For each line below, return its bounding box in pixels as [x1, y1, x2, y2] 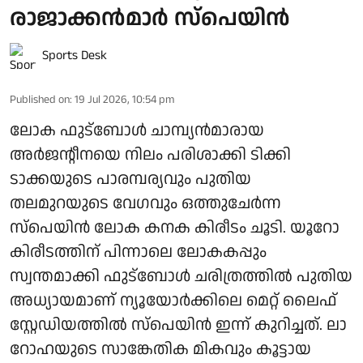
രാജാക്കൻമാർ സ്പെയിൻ [10, 2, 290, 35]
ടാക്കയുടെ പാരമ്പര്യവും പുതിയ [10, 167, 251, 190]
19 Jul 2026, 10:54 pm [75, 91, 174, 108]
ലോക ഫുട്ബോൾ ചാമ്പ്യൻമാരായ [10, 118, 264, 142]
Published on [10, 91, 70, 108]
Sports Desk [42, 45, 107, 65]
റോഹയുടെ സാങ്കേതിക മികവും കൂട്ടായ [10, 337, 311, 361]
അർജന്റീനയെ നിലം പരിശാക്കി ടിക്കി [10, 143, 291, 166]
